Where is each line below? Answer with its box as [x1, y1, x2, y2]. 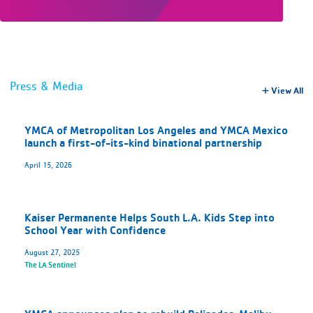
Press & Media [9, 80, 83, 94]
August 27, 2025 [24, 247, 80, 257]
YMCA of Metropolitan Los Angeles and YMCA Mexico [24, 124, 288, 138]
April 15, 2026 [24, 160, 72, 170]
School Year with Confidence [24, 224, 166, 238]
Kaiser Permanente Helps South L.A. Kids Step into [24, 211, 275, 225]
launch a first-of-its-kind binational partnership [24, 136, 262, 150]
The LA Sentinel [24, 259, 76, 270]
